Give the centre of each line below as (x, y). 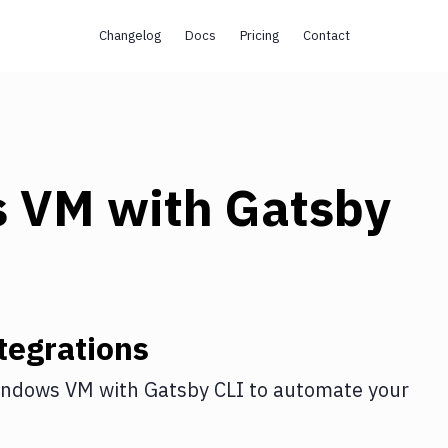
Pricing (259, 35)
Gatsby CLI (194, 389)
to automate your (326, 389)
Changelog (129, 35)
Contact (326, 35)
